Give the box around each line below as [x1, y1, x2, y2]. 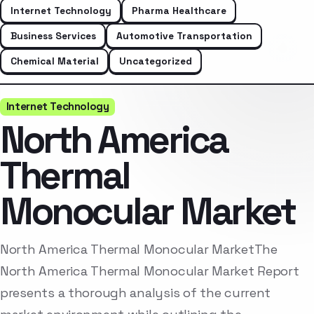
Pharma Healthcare [131, 4, 226, 17]
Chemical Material [10, 54, 99, 67]
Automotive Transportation [116, 29, 252, 42]
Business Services [10, 29, 96, 42]
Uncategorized [118, 54, 192, 67]
